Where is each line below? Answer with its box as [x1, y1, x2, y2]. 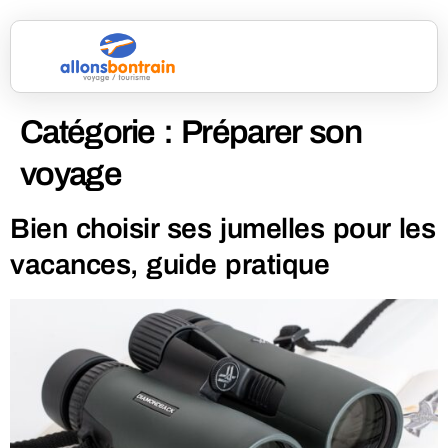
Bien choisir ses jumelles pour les [10, 213, 435, 245]
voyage [20, 156, 121, 193]
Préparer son [181, 114, 361, 151]
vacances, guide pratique [10, 249, 330, 281]
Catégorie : [20, 114, 182, 151]
